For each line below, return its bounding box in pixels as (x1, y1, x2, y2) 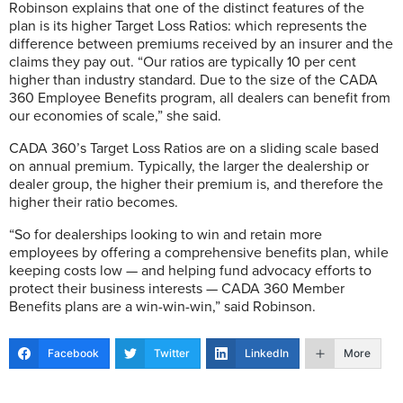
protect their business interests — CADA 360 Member (9, 279, 345, 298)
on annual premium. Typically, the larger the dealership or (9, 157, 369, 175)
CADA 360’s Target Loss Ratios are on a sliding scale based (9, 139, 379, 157)
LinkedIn (245, 345, 289, 360)
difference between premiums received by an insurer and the (9, 34, 393, 53)
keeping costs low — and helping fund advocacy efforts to (9, 261, 372, 280)
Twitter (154, 345, 190, 360)
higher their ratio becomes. (9, 193, 178, 211)
